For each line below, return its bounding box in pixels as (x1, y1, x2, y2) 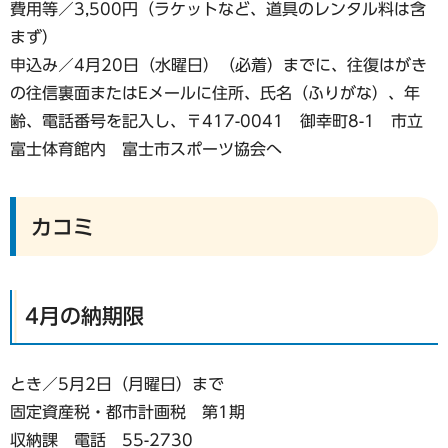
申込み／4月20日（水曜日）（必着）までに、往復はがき (10, 57, 427, 74)
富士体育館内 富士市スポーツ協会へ (10, 141, 282, 158)
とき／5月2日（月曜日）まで (10, 375, 224, 392)
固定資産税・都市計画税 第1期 (10, 403, 245, 420)
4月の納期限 (25, 305, 144, 327)
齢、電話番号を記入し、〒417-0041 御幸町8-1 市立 (10, 113, 423, 130)
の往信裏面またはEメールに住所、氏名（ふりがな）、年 (10, 85, 420, 102)
